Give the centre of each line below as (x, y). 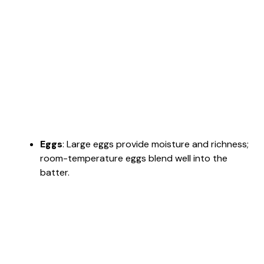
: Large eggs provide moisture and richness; (156, 144)
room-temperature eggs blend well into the (134, 158)
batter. (55, 172)
